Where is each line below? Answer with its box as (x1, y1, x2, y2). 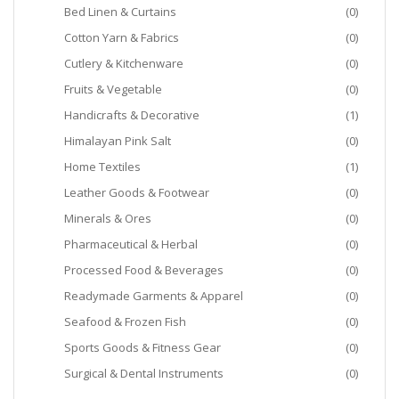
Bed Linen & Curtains (64, 4, 177, 20)
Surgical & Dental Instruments (64, 365, 224, 381)
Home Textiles (64, 159, 142, 175)
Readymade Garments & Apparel (64, 288, 244, 304)
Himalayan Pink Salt (64, 133, 172, 149)
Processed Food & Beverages (64, 262, 224, 278)
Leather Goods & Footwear (64, 184, 210, 200)
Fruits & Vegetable (64, 81, 163, 97)
